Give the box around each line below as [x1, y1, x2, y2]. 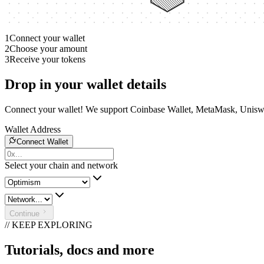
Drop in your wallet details [5, 76, 166, 92]
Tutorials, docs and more [5, 242, 154, 258]
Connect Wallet [16, 137, 68, 146]
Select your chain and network [5, 160, 118, 170]
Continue [9, 209, 39, 218]
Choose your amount [9, 43, 87, 54]
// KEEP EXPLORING [5, 219, 93, 230]
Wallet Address [5, 124, 61, 134]
